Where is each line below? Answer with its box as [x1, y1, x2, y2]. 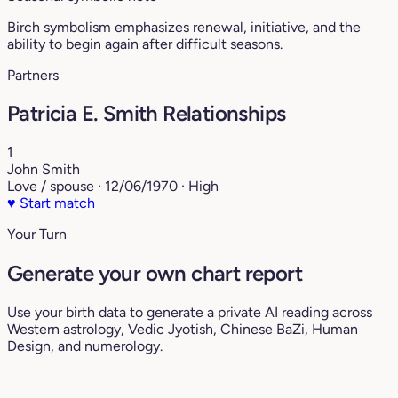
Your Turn [7, 226, 67, 243]
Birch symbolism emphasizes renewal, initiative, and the [7, 18, 361, 36]
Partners [7, 66, 59, 84]
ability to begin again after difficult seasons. [7, 35, 283, 52]
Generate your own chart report [7, 260, 302, 287]
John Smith [7, 161, 80, 179]
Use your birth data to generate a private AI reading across [7, 304, 372, 322]
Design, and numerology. [7, 338, 163, 355]
